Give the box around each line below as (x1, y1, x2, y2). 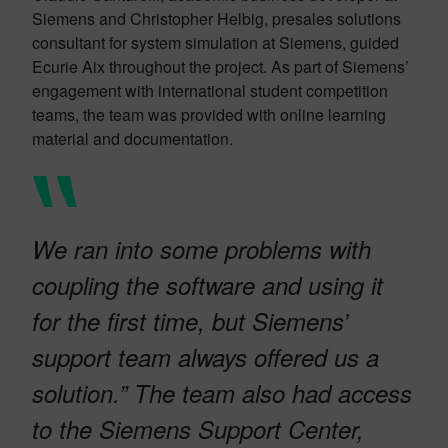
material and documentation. (32, 127, 233, 151)
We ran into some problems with (32, 232, 371, 267)
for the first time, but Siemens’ (32, 304, 348, 339)
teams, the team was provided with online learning (32, 103, 386, 127)
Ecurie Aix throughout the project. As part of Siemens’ (32, 55, 409, 79)
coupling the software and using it (32, 268, 383, 303)
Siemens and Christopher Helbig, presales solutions (32, 7, 401, 31)
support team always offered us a (32, 340, 379, 375)
